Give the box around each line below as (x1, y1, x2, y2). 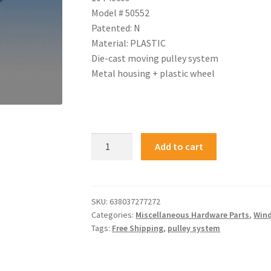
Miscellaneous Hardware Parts (135, 209, 250, 220)
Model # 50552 (91, 6, 150, 19)
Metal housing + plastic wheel (91, 67, 215, 79)
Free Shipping (112, 222, 164, 233)
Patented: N (91, 21, 141, 34)
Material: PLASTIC (91, 36, 166, 49)
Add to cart (154, 140, 203, 152)
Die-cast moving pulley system (91, 51, 219, 64)
